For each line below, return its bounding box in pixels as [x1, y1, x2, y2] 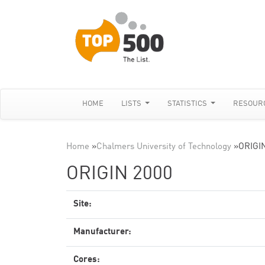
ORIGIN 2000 [66, 165, 173, 184]
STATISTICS [167, 100, 209, 108]
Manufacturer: [73, 228, 131, 237]
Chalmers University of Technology [96, 143, 231, 151]
